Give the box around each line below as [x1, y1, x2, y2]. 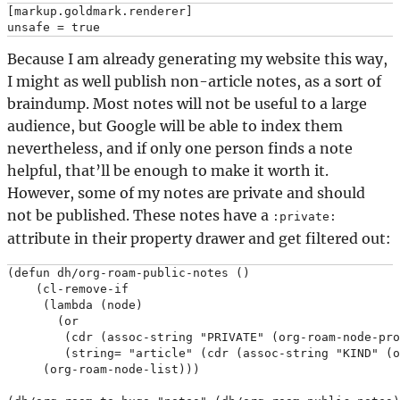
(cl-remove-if [7, 282, 129, 296]
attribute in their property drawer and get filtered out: [7, 229, 391, 248]
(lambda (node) [7, 298, 143, 312]
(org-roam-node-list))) [7, 362, 200, 377]
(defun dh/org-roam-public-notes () [7, 266, 250, 280]
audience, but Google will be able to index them [7, 117, 343, 136]
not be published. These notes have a [7, 206, 272, 225]
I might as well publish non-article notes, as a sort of [7, 72, 381, 91]
